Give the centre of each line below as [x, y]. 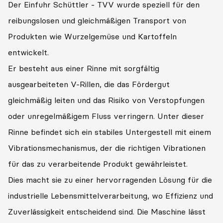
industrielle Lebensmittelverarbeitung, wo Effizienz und [111, 196]
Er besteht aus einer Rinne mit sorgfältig [84, 68]
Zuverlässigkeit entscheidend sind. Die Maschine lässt [107, 212]
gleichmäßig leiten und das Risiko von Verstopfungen [106, 100]
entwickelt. [28, 52]
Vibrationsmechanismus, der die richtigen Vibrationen [107, 148]
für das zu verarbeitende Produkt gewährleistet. [98, 164]
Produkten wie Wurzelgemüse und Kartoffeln [92, 36]
